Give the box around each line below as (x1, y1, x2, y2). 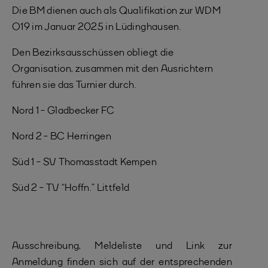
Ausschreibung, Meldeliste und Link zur (12, 241, 232, 251)
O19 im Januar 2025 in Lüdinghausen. (12, 22, 181, 32)
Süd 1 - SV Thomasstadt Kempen (12, 157, 157, 167)
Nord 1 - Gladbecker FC (12, 106, 115, 116)
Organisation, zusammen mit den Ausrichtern (12, 64, 214, 74)
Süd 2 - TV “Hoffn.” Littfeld (12, 183, 130, 193)
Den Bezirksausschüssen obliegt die (12, 48, 174, 58)
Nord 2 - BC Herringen (12, 132, 112, 142)
